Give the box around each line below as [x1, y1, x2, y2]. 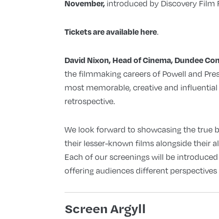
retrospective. [64, 95, 115, 107]
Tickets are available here [64, 26, 157, 37]
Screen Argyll [64, 199, 146, 218]
